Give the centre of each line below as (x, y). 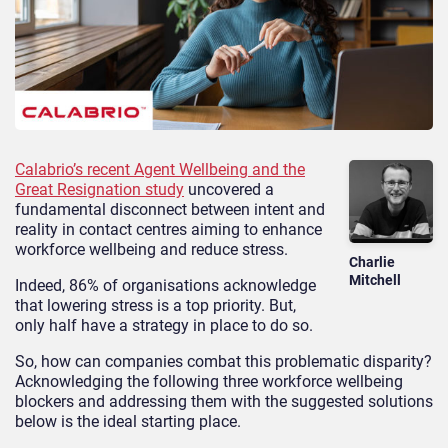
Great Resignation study (99, 189)
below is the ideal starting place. (128, 421)
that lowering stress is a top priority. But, (155, 305)
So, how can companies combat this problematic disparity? (223, 361)
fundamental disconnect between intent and (170, 209)
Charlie (372, 262)
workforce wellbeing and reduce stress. (151, 249)
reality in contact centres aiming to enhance (168, 229)
